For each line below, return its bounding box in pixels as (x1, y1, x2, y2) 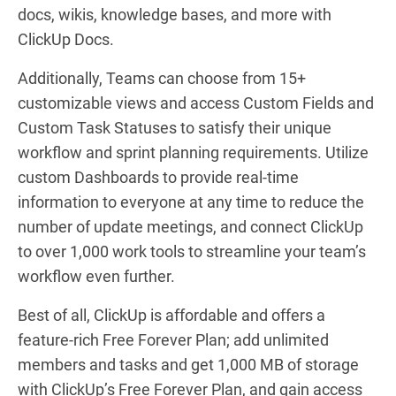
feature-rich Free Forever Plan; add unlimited (18, 330, 329, 349)
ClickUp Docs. (18, 29, 114, 49)
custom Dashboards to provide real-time (18, 167, 299, 187)
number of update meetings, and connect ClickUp (18, 217, 363, 236)
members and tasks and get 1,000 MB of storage (18, 354, 359, 374)
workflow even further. (18, 266, 175, 286)
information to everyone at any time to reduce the (18, 192, 364, 211)
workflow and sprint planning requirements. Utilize (18, 142, 369, 162)
